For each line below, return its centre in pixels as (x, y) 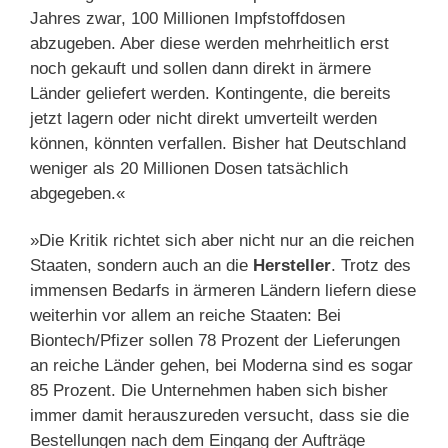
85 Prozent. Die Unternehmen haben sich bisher (209, 390)
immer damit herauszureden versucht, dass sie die (219, 415)
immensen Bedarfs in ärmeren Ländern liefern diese (223, 290)
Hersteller (292, 265)
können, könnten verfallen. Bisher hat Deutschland (218, 143)
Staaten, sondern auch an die (141, 265)
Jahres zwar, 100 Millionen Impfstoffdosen (187, 18)
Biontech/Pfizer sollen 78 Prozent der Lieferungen (215, 340)
